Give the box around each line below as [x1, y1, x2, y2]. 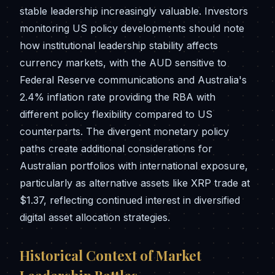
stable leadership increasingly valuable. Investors [20, 5, 248, 18]
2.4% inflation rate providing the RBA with [20, 91, 215, 104]
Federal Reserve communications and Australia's [20, 74, 247, 87]
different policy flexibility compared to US [20, 108, 212, 121]
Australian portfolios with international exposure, [20, 160, 248, 172]
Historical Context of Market [20, 246, 201, 265]
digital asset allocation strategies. [20, 211, 170, 224]
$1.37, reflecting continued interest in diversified [20, 194, 240, 207]
